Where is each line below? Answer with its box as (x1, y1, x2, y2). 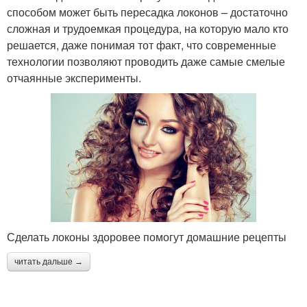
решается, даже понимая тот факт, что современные (7, 36, 276, 53)
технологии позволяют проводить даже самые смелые (7, 53, 285, 69)
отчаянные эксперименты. (7, 69, 141, 86)
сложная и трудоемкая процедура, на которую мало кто (7, 20, 288, 36)
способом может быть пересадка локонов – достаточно (7, 3, 288, 20)
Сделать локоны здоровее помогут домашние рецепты (7, 228, 286, 245)
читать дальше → (14, 256, 83, 267)
